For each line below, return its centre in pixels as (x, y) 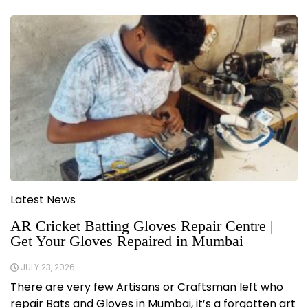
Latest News (43, 200)
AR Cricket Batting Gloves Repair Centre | (142, 226)
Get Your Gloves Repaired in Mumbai (127, 241)
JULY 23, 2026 (48, 267)
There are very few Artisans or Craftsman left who (147, 287)
